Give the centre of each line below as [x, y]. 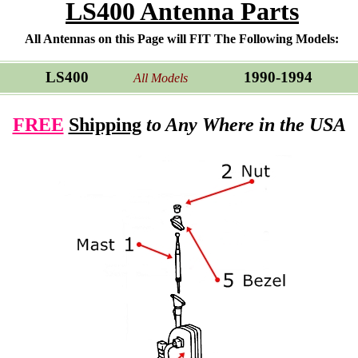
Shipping [105, 125]
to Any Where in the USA [246, 125]
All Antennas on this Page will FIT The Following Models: [181, 39]
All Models [138, 78]
